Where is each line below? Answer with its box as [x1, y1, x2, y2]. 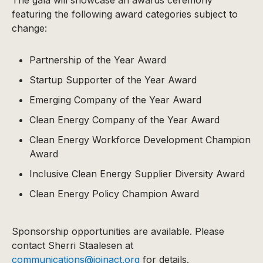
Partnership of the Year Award [29, 53, 166, 66]
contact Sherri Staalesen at [12, 239, 133, 251]
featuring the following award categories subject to [12, 8, 238, 20]
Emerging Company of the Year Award [29, 93, 201, 106]
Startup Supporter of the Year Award [29, 73, 197, 86]
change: [12, 22, 47, 34]
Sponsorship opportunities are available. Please [12, 225, 224, 237]
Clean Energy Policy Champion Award [29, 187, 199, 200]
